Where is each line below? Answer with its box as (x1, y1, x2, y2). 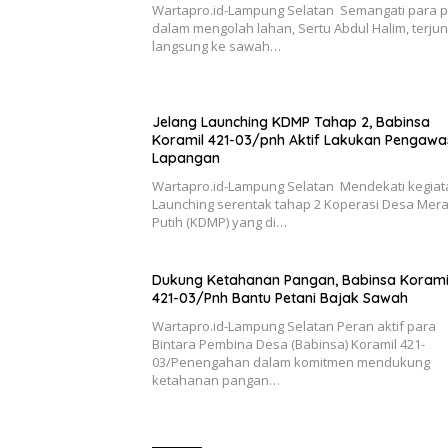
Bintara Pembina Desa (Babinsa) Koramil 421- (152, 335, 425, 354)
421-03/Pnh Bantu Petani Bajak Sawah (152, 289, 412, 308)
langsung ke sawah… (152, 37, 281, 56)
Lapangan (152, 149, 220, 168)
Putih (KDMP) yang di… (152, 213, 287, 232)
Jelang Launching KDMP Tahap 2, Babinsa (152, 113, 430, 132)
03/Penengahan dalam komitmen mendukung (152, 353, 430, 372)
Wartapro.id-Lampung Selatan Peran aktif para (152, 317, 436, 336)
